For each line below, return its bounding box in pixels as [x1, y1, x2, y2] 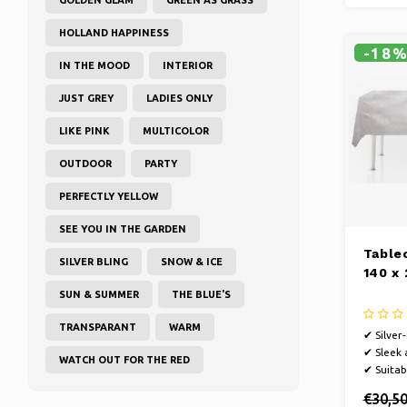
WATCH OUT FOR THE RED [59, 353, 190, 365]
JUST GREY [59, 92, 114, 104]
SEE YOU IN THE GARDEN [59, 223, 186, 234]
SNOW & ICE [161, 255, 223, 267]
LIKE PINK [59, 124, 110, 136]
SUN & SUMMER [59, 288, 139, 300]
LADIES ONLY [146, 92, 213, 104]
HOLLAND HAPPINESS [59, 26, 169, 38]
